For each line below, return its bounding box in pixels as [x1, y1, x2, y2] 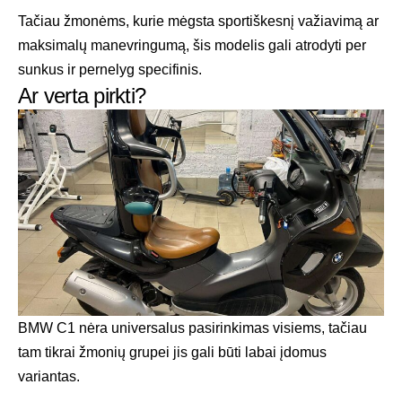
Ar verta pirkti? [18, 83, 145, 109]
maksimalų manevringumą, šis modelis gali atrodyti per [18, 38, 366, 54]
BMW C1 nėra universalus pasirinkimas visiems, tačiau [18, 319, 367, 336]
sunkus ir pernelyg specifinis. [18, 62, 202, 78]
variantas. [18, 368, 80, 384]
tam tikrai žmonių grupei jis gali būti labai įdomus [18, 344, 327, 360]
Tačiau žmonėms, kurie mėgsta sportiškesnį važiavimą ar [18, 13, 379, 30]
